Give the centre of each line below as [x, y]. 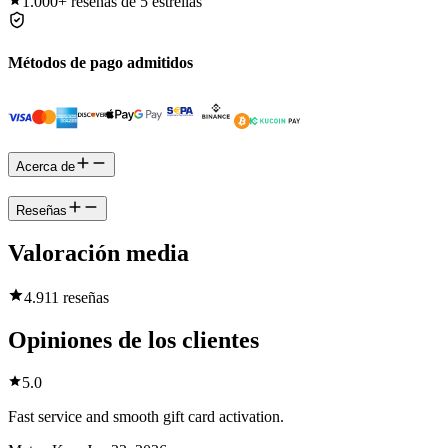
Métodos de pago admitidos [100, 62]
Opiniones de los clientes [133, 340]
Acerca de [45, 166]
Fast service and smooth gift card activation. [146, 417]
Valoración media [98, 253]
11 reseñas [76, 298]
